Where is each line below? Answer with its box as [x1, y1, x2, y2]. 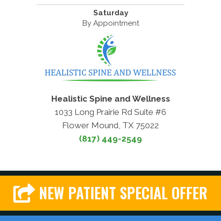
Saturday [93, 8, 128, 17]
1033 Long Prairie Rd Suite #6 [55, 107, 166, 117]
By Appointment [82, 18, 139, 28]
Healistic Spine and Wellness [51, 93, 170, 104]
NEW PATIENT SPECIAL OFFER [39, 182, 208, 204]
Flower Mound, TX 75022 [62, 120, 159, 130]
